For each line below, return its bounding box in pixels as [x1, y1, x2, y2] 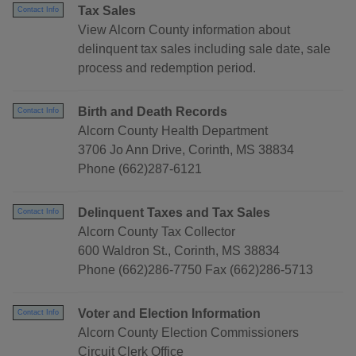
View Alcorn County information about [78, 23, 290, 37]
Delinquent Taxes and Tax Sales [78, 206, 270, 220]
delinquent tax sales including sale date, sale [78, 42, 331, 56]
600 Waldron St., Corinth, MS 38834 [78, 244, 280, 258]
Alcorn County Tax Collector [78, 225, 235, 239]
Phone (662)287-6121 [78, 162, 202, 176]
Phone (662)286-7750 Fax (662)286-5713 [78, 263, 313, 277]
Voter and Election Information [78, 307, 261, 321]
